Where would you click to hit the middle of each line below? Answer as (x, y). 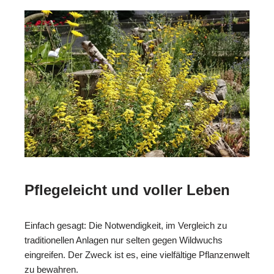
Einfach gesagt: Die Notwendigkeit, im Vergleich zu (126, 225)
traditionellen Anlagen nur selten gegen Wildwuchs (124, 240)
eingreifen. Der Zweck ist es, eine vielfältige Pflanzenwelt (137, 254)
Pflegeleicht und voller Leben (127, 190)
